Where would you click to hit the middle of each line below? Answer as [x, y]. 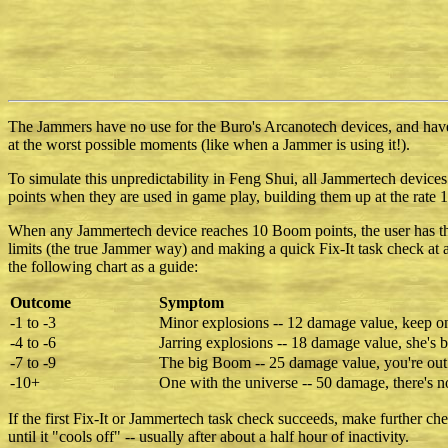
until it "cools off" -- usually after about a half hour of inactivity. [208, 437]
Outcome [40, 303]
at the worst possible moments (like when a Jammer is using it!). [209, 145]
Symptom [191, 303]
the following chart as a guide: [103, 267]
